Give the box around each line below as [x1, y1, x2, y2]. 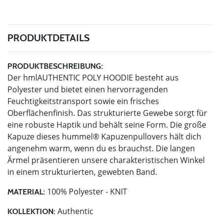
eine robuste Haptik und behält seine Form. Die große [7, 119, 206, 130]
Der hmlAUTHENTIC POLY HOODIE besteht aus [7, 72, 179, 83]
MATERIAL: [7, 187, 45, 196]
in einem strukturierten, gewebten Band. [7, 166, 157, 177]
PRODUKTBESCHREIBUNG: [7, 61, 103, 71]
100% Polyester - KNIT [45, 186, 127, 197]
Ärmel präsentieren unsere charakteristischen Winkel [7, 154, 205, 165]
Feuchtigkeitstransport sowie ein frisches [7, 95, 159, 107]
